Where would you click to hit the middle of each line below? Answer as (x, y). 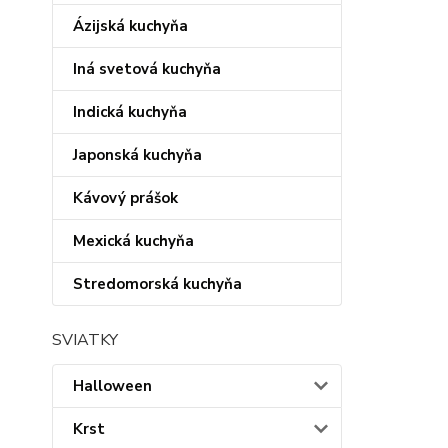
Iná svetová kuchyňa (147, 69)
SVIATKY (85, 340)
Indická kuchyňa (130, 112)
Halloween (112, 386)
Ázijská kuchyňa (130, 26)
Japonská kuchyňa (137, 155)
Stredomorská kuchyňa (157, 284)
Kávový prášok (125, 198)
